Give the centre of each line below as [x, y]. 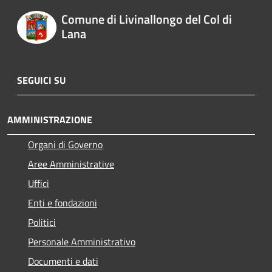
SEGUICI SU [41, 80]
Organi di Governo [65, 144]
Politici [42, 222]
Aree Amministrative [71, 164]
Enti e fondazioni [63, 202]
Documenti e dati [63, 261]
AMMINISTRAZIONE [50, 119]
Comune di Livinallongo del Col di [146, 19]
